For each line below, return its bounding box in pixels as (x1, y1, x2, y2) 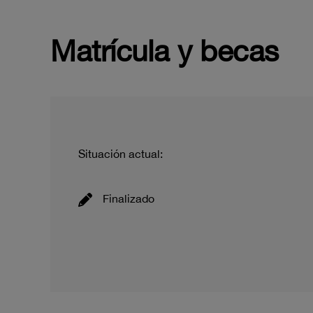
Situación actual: (78, 147, 163, 161)
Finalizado (103, 192, 154, 205)
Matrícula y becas (50, 34, 279, 68)
